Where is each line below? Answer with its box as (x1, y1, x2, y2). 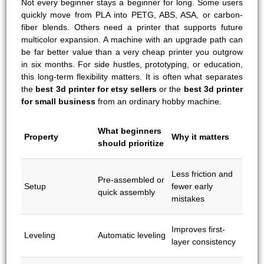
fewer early (171, 181, 213, 191)
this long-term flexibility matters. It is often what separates (21, 71, 243, 81)
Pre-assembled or (98, 174, 165, 184)
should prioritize (98, 138, 164, 148)
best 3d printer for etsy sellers (35, 84, 157, 94)
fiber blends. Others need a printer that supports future (21, 22, 243, 32)
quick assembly (98, 187, 156, 197)
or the (157, 84, 184, 94)
